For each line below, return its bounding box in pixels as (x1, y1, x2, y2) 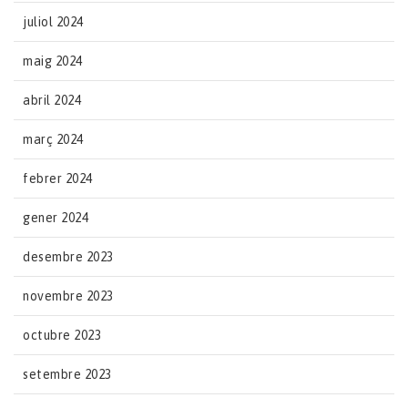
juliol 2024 (23, 14, 84, 29)
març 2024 (23, 131, 84, 147)
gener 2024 (23, 209, 88, 225)
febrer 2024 (23, 170, 93, 186)
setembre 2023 (23, 366, 112, 382)
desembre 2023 (23, 249, 114, 264)
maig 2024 (23, 53, 83, 68)
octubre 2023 (23, 327, 101, 342)
